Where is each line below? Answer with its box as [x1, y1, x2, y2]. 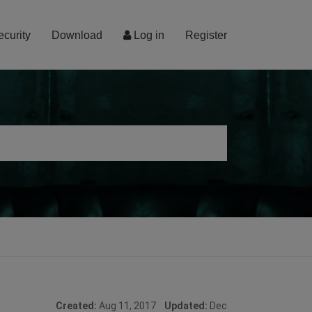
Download [52, 29, 102, 41]
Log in [131, 29, 164, 41]
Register [185, 29, 227, 41]
